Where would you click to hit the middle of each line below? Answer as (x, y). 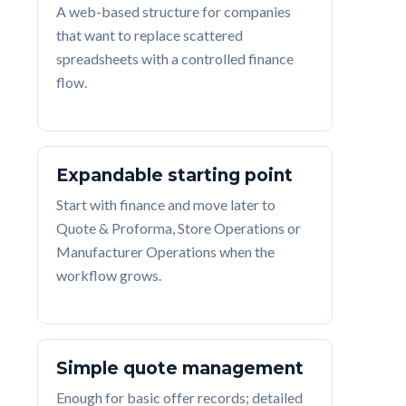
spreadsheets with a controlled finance (175, 58)
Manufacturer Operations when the (165, 251)
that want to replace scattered (150, 35)
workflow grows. (109, 275)
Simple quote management (180, 368)
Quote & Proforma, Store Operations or (179, 228)
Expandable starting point (174, 175)
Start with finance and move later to (166, 204)
